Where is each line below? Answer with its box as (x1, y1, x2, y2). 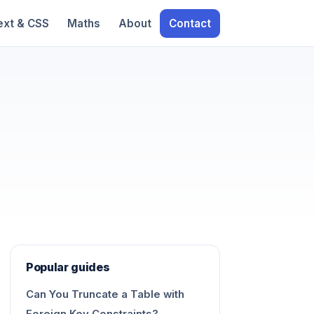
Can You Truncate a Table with (26, 288, 184, 301)
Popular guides (26, 259, 110, 274)
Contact (169, 16, 212, 30)
